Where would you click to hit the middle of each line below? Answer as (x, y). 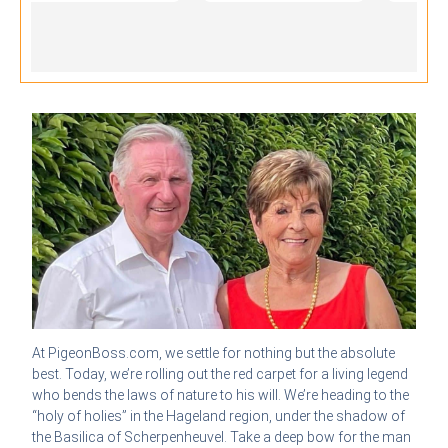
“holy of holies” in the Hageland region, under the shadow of (219, 415)
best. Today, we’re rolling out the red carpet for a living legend (220, 373)
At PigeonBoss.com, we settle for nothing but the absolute (214, 352)
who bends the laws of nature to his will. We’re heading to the (221, 394)
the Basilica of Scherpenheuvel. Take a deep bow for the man (222, 436)
